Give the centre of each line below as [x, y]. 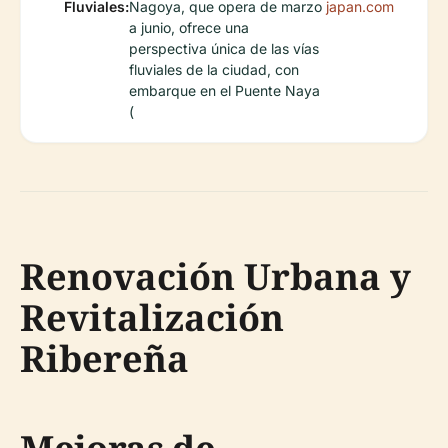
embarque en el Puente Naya [224, 90]
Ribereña [104, 358]
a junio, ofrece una [189, 27]
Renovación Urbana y [215, 276]
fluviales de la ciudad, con [214, 69]
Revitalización [152, 317]
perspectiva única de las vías [224, 48]
